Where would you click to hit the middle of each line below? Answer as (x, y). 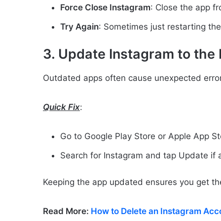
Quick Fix (61, 107)
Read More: (67, 211)
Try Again (79, 26)
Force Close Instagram (105, 7)
